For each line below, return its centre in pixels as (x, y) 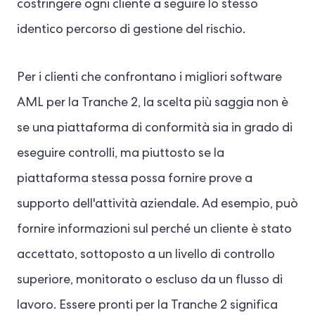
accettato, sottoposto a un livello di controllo (146, 255)
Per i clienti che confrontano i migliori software (149, 78)
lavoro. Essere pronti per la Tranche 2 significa (147, 306)
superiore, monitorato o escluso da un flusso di (150, 280)
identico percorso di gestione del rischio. (131, 30)
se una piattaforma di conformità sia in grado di (155, 128)
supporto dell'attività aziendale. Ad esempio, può (157, 204)
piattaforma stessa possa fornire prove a (135, 179)
